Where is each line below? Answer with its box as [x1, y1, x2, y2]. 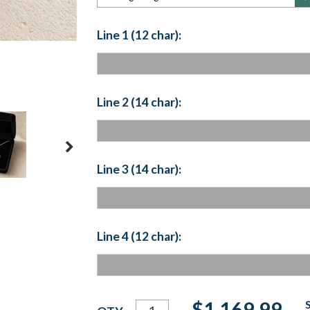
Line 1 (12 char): [96, 27, 181, 42]
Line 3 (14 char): [96, 161, 181, 176]
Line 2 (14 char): [96, 94, 181, 109]
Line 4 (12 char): [96, 228, 181, 244]
